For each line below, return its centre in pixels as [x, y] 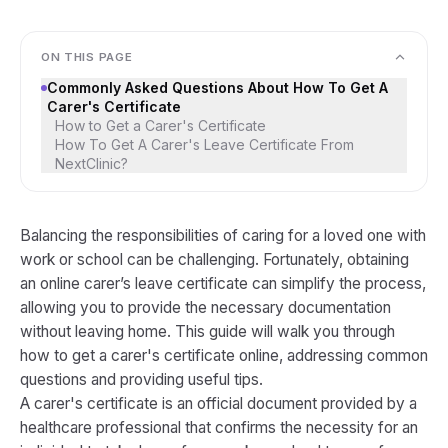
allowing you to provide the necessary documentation [205, 307]
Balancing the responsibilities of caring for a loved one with [223, 235]
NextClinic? [91, 163]
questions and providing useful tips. [141, 379]
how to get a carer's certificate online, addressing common [224, 355]
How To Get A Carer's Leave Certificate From [204, 144]
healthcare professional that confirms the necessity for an [219, 427]
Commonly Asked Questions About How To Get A [217, 87]
